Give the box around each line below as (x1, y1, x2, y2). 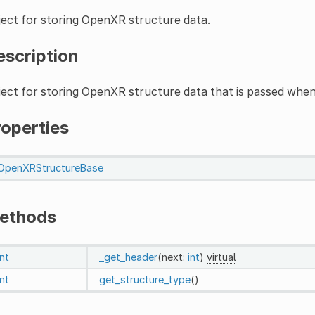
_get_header (98, 250, 157, 263)
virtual (206, 250, 236, 263)
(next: (157, 250, 188, 263)
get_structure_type (98, 273, 191, 285)
